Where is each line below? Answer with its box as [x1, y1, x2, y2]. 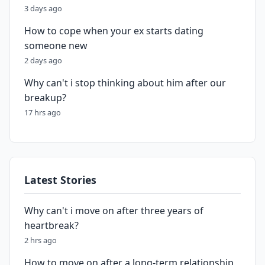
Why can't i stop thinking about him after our [24, 76, 226, 89]
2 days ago [24, 55, 62, 66]
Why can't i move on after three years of [24, 204, 203, 217]
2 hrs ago [24, 235, 57, 245]
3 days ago [24, 3, 62, 14]
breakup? [24, 91, 66, 104]
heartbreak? [24, 219, 79, 232]
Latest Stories [24, 173, 96, 187]
